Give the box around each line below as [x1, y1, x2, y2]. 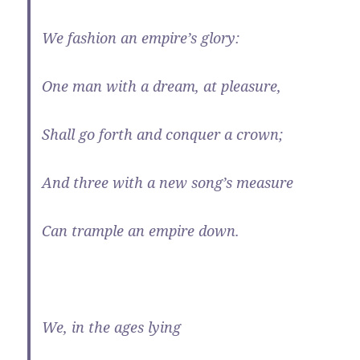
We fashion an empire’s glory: [42, 27, 240, 47]
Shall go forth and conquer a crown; [42, 124, 284, 144]
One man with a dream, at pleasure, [42, 76, 282, 96]
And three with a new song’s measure [42, 172, 294, 192]
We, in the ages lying [42, 317, 182, 337]
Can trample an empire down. [42, 220, 240, 240]
